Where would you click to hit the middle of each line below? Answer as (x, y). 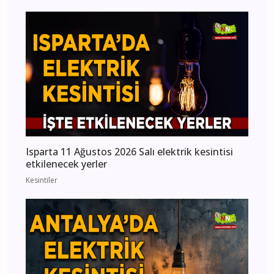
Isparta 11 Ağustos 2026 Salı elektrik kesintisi (129, 152)
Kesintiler (42, 180)
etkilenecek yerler (66, 164)
